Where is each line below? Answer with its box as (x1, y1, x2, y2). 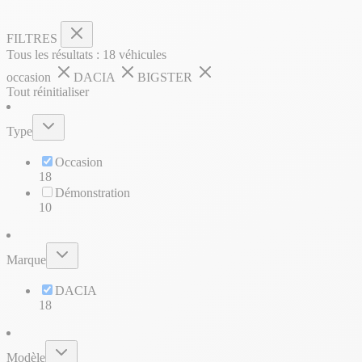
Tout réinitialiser (6, 84, 89, 99)
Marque (6, 252, 46, 267)
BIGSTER (137, 69, 196, 84)
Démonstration (55, 185, 130, 200)
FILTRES (6, 31, 61, 45)
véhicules (116, 47, 166, 61)
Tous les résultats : (6, 47, 103, 61)
